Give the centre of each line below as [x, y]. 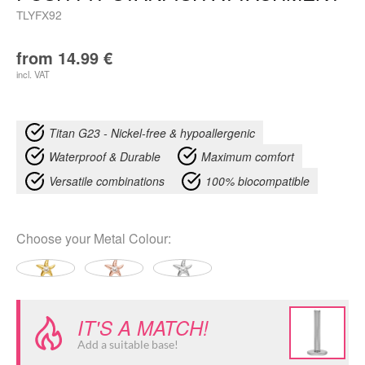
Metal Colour [131, 238]
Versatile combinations [107, 181]
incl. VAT [33, 74]
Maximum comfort [248, 156]
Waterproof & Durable [105, 156]
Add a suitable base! [128, 344]
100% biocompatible [257, 181]
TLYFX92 [39, 15]
